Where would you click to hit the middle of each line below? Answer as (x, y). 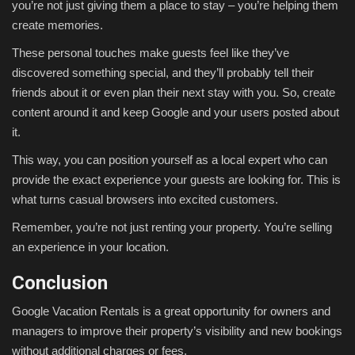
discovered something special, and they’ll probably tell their (163, 73)
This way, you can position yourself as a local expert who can (170, 160)
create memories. (59, 25)
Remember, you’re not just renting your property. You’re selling (172, 227)
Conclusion (60, 283)
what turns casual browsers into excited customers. (145, 200)
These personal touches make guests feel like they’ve (151, 53)
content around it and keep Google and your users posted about (176, 113)
